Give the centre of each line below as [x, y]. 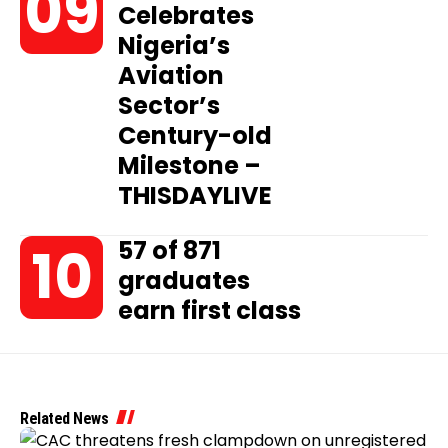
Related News [64, 418]
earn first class [210, 310]
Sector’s [169, 105]
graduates [184, 280]
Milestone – [190, 165]
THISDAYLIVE [195, 195]
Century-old [195, 135]
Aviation [171, 75]
